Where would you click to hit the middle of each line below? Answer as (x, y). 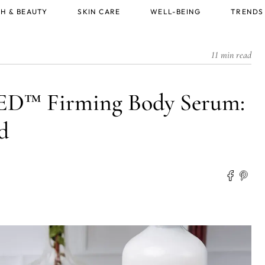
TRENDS (247, 12)
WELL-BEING (176, 12)
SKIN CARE (99, 12)
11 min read (231, 55)
